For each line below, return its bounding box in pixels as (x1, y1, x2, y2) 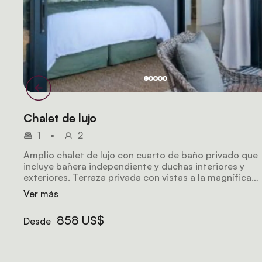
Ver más (23, 188, 58, 199)
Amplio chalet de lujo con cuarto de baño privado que (23, 149, 258, 161)
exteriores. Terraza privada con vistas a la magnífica (23, 171, 251, 183)
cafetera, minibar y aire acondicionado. (23, 194, 195, 205)
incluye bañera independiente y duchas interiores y (23, 160, 244, 172)
